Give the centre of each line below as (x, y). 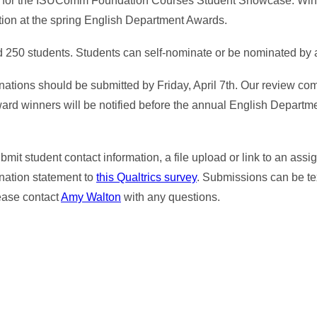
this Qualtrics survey (146, 177)
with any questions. (171, 197)
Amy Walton (91, 197)
